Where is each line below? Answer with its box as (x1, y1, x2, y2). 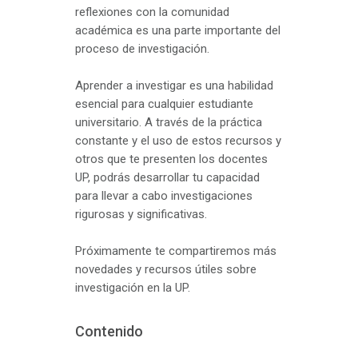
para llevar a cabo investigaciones (75, 189, 253, 204)
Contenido (75, 323, 143, 340)
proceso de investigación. (75, 42, 209, 57)
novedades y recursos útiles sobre (75, 262, 257, 277)
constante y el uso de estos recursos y (75, 133, 281, 149)
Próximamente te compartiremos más (75, 244, 276, 259)
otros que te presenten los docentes (75, 152, 268, 167)
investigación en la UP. (75, 280, 190, 296)
